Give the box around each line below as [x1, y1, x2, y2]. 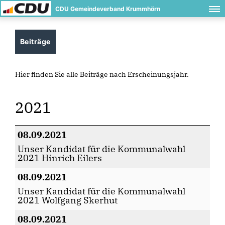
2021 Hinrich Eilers [18, 152, 102, 164]
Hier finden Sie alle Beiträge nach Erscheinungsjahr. [15, 70, 189, 79]
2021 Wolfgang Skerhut [18, 194, 118, 206]
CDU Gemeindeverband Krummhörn [55, 5, 160, 13]
